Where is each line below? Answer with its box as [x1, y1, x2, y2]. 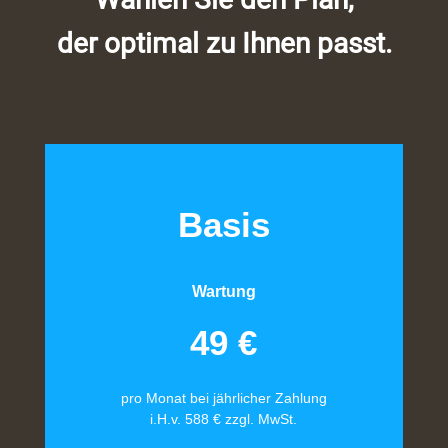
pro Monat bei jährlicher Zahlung [120, 390, 327, 406]
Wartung [191, 283, 256, 300]
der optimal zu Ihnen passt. [56, 27, 392, 60]
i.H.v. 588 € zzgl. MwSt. [150, 411, 298, 427]
